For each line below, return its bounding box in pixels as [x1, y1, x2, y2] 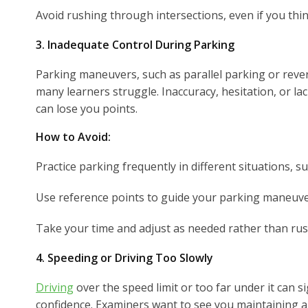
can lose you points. [36, 100, 137, 116]
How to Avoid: [36, 129, 111, 144]
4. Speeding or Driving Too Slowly [36, 250, 213, 265]
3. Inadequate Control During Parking [36, 36, 234, 52]
